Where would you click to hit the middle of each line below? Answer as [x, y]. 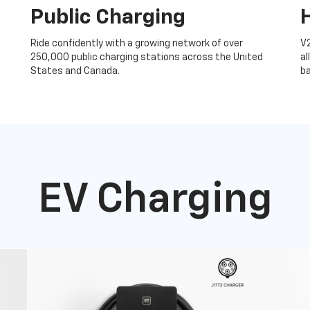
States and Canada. [75, 71]
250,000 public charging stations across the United [147, 57]
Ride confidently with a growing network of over [137, 44]
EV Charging [155, 200]
